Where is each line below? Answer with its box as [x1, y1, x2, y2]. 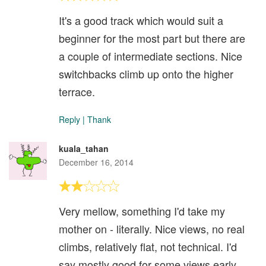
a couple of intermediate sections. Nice [59, 48, 242, 64]
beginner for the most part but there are [59, 30, 245, 46]
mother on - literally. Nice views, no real [59, 221, 245, 237]
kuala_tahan [59, 142, 109, 155]
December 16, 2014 [59, 156, 134, 169]
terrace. [59, 84, 95, 100]
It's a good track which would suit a [59, 12, 223, 28]
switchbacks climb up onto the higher [59, 66, 233, 82]
